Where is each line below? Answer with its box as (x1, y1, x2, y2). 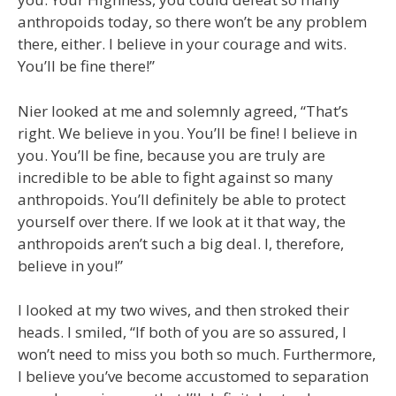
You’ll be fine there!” (18, 56, 155, 76)
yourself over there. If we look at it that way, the (18, 210, 346, 232)
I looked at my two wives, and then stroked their (18, 300, 349, 320)
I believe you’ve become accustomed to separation (18, 366, 369, 386)
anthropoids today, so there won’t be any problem (18, 11, 367, 32)
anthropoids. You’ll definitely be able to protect (18, 188, 346, 209)
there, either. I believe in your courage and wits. (18, 34, 346, 54)
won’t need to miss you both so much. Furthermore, (18, 344, 376, 364)
